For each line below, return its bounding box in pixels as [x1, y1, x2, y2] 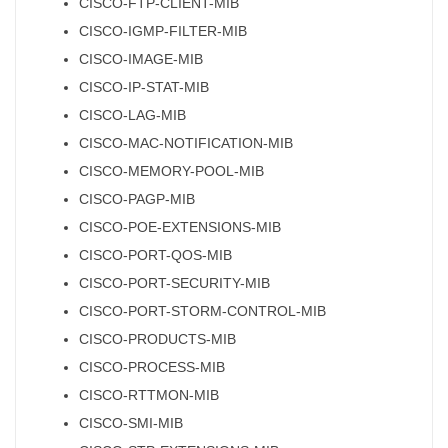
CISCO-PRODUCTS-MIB [79, 330, 236, 347]
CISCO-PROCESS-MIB [79, 358, 225, 375]
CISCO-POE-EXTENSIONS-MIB [79, 218, 281, 235]
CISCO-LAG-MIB [79, 106, 186, 123]
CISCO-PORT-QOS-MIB [79, 246, 232, 263]
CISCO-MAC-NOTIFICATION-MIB [79, 134, 293, 151]
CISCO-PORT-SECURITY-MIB [79, 274, 270, 291]
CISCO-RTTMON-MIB [79, 386, 219, 403]
